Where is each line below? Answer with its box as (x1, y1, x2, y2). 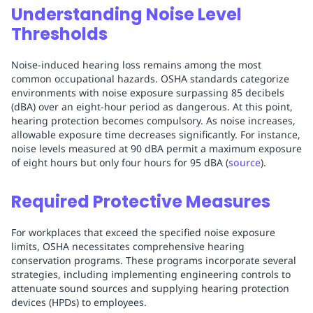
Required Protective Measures (11, 190, 270, 214)
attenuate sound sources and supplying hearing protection (11, 282, 289, 296)
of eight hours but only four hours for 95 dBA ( (11, 156, 228, 170)
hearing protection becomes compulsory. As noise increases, (11, 114, 296, 128)
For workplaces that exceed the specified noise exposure (11, 226, 275, 240)
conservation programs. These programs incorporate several (11, 254, 296, 268)
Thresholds (11, 22, 108, 46)
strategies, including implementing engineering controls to (11, 268, 291, 282)
